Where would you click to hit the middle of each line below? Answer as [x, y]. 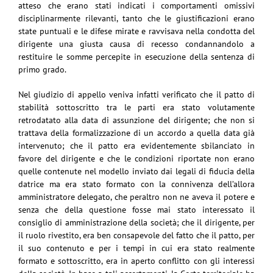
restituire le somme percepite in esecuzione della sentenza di [136, 56]
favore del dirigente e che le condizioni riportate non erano [136, 158]
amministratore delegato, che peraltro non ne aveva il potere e [136, 197]
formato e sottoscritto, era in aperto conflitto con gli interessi [136, 261]
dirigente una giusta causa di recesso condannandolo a [136, 44]
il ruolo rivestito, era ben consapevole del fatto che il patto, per [136, 235]
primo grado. [42, 69]
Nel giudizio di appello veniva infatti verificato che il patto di [136, 94]
